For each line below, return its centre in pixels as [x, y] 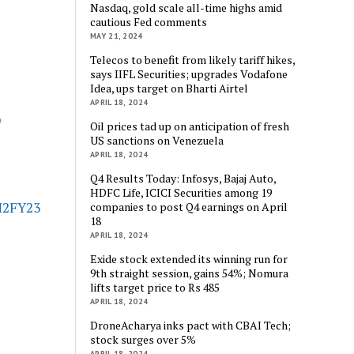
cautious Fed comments [149, 21]
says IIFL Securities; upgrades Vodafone [189, 73]
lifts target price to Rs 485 [155, 287]
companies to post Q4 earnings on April [189, 206]
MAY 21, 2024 [117, 36]
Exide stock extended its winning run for [189, 258]
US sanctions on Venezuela [157, 140]
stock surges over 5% [143, 339]
